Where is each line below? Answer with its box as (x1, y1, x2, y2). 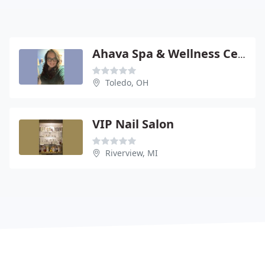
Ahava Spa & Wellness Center (238, 47, 245, 61)
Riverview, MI (105, 147, 158, 159)
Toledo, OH (105, 76, 148, 88)
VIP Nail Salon (92, 115, 174, 132)
